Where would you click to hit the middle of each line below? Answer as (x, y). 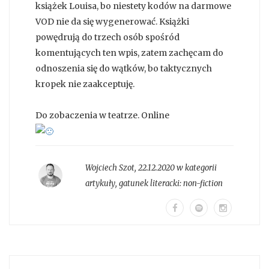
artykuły (100, 184)
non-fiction (203, 184)
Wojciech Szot (110, 168)
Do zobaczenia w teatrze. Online (103, 116)
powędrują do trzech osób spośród (107, 38)
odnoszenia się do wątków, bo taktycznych (124, 69)
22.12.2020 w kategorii (177, 168)
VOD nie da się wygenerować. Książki (112, 22)
